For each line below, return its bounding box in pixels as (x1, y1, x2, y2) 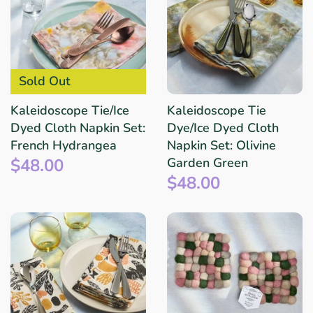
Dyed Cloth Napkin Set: (10, 119, 145, 137)
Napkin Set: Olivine (167, 137, 276, 154)
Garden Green (167, 154, 248, 172)
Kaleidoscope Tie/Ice (10, 102, 129, 119)
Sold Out (18, 73, 71, 90)
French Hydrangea (10, 137, 117, 154)
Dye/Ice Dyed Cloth (167, 119, 279, 137)
